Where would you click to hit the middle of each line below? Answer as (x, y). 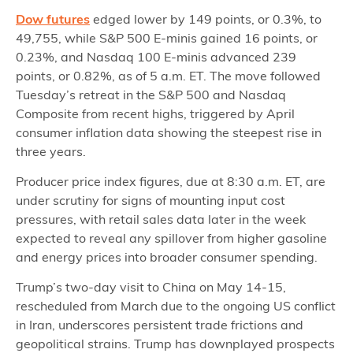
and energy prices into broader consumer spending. (167, 256)
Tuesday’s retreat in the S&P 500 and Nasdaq (151, 94)
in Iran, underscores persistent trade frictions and (160, 325)
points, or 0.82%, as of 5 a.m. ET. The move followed (168, 75)
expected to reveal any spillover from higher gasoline (171, 238)
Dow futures (53, 19)
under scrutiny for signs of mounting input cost (150, 200)
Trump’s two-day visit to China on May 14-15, (151, 287)
